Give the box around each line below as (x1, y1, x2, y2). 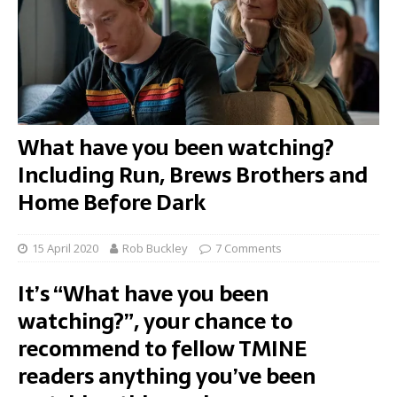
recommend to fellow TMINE (18, 331, 307, 366)
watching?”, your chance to (18, 303, 292, 339)
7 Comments (215, 239, 282, 256)
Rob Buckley (122, 239, 188, 256)
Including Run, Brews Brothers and (18, 157, 368, 192)
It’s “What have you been (18, 276, 269, 311)
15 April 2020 (32, 239, 98, 256)
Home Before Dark (18, 184, 206, 220)
